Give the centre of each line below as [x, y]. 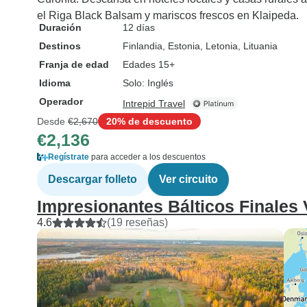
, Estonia [181, 46]
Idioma [55, 83]
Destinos [60, 46]
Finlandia [143, 46]
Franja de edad [74, 64]
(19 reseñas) [137, 222]
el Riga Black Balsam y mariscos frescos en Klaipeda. [168, 15]
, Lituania [258, 46]
